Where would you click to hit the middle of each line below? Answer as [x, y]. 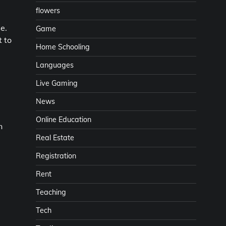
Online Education [64, 120]
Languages [55, 65]
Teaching [51, 192]
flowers [48, 11]
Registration [56, 156]
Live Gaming [57, 83]
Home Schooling [63, 47]
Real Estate [55, 138]
